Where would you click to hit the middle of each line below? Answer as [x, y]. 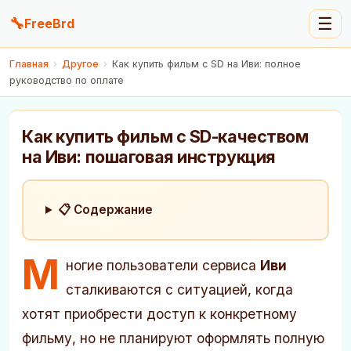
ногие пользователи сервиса [163, 265]
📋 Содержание [106, 210]
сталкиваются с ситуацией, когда [179, 289]
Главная [29, 64]
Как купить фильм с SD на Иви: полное [206, 64]
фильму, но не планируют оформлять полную [173, 338]
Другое [80, 64]
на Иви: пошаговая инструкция [149, 157]
